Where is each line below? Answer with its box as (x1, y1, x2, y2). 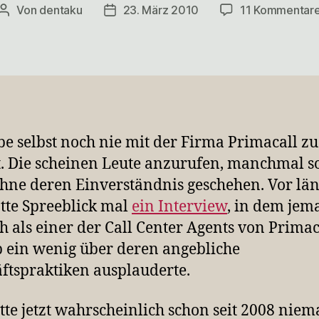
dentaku (39, 2, 83, 17)
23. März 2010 (122, 2, 199, 17)
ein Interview (132, 197, 227, 216)
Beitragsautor (3, 4, 75, 19)
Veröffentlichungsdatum (109, 4, 236, 19)
